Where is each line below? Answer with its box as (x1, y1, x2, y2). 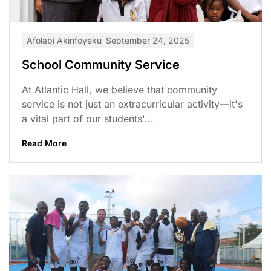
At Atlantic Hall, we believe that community (22, 83, 217, 96)
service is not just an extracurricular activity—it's (22, 97, 243, 110)
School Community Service (22, 57, 180, 72)
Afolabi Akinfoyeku (27, 34, 102, 45)
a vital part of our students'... (22, 112, 154, 125)
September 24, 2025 (106, 34, 189, 45)
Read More (22, 137, 67, 148)
